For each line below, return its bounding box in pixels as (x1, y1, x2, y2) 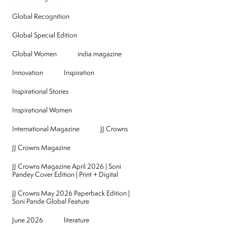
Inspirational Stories (12, 87, 69, 96)
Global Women (12, 49, 57, 59)
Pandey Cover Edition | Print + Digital (12, 170, 119, 179)
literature (64, 215, 90, 225)
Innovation (12, 68, 44, 78)
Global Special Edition (12, 30, 78, 40)
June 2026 (12, 215, 44, 225)
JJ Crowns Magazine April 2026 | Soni (12, 162, 122, 171)
